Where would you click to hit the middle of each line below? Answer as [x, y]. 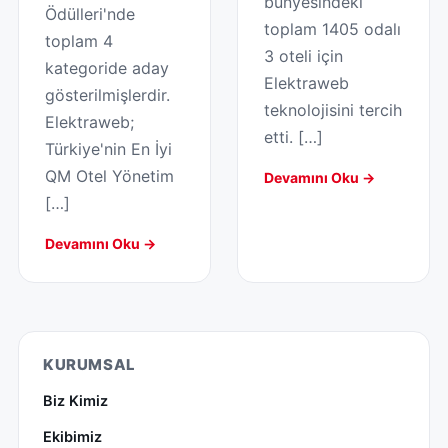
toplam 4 [79, 40]
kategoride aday [107, 67]
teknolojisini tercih [333, 109]
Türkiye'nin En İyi [108, 148]
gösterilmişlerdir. [107, 94]
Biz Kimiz [75, 400]
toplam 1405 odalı [332, 28]
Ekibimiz [72, 436]
